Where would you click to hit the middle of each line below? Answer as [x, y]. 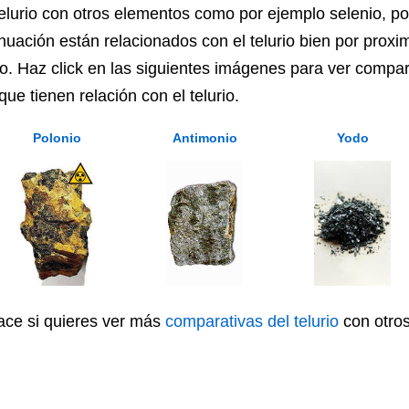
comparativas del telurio [252, 321]
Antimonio [204, 138]
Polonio [57, 138]
